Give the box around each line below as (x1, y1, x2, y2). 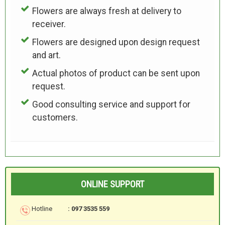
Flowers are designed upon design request (32, 37, 200, 47)
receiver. (32, 19, 66, 29)
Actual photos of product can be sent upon (32, 68, 200, 78)
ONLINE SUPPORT (81, 178, 144, 189)
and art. (32, 50, 61, 60)
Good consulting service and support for (32, 99, 190, 109)
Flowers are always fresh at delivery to (32, 6, 181, 16)
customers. (32, 112, 78, 123)
